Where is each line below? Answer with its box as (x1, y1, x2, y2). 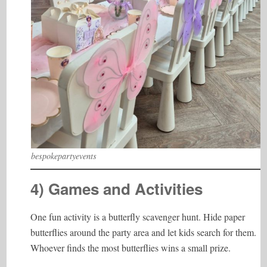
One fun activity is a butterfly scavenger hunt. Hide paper (30, 210, 246, 223)
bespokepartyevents (30, 150, 97, 162)
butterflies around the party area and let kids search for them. (30, 226, 257, 238)
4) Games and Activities (30, 178, 203, 200)
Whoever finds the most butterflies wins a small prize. (30, 241, 231, 254)
